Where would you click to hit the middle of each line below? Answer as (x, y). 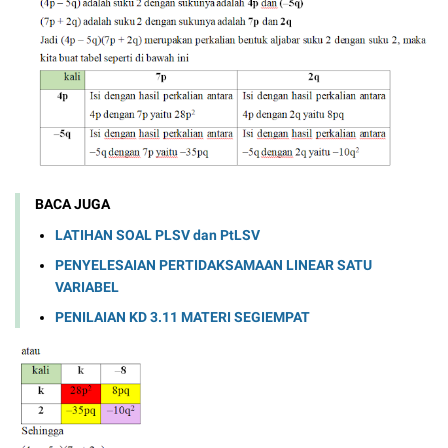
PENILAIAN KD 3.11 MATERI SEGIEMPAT (182, 317)
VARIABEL (87, 287)
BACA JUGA (72, 203)
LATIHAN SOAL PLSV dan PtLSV (157, 235)
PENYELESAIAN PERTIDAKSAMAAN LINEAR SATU (213, 265)
